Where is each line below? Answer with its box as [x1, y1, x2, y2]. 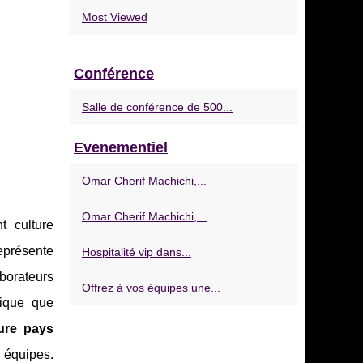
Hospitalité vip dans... [82, 246, 191, 258]
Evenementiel [74, 139, 168, 156]
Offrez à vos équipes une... [82, 281, 220, 294]
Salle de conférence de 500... [82, 100, 233, 113]
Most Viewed [82, 11, 147, 23]
